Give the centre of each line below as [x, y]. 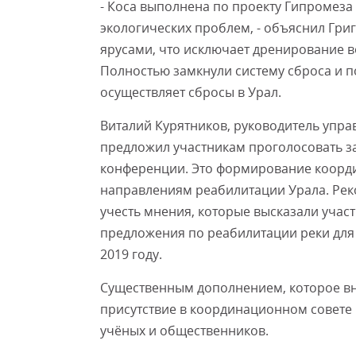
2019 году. [131, 254]
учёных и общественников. [184, 331]
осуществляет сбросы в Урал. [191, 92]
